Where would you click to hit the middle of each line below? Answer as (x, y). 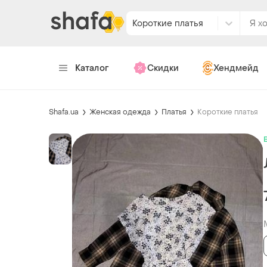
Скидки (163, 68)
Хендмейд (236, 68)
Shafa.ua (64, 112)
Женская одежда (120, 112)
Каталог (92, 68)
